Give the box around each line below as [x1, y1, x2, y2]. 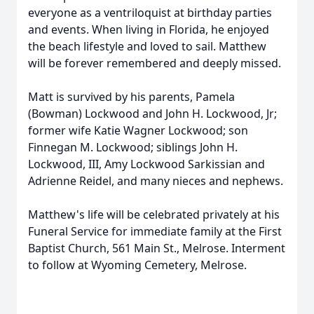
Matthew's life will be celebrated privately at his [28, 207, 280, 222]
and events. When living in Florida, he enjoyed [28, 22, 269, 37]
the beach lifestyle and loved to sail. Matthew [28, 39, 266, 54]
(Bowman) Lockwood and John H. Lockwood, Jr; [28, 106, 277, 121]
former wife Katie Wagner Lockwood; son [28, 123, 248, 138]
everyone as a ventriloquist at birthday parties [28, 5, 272, 20]
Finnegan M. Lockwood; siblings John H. [28, 139, 238, 155]
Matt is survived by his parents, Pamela [28, 89, 235, 104]
